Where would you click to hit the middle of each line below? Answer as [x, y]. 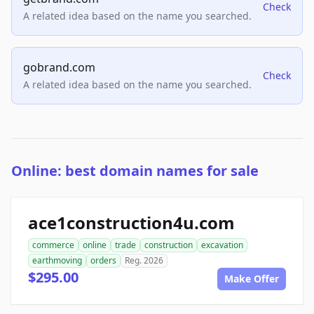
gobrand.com [59, 68]
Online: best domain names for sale [135, 171]
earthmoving [57, 261]
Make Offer [252, 279]
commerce [53, 245]
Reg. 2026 [144, 261]
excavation [222, 245]
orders [103, 261]
